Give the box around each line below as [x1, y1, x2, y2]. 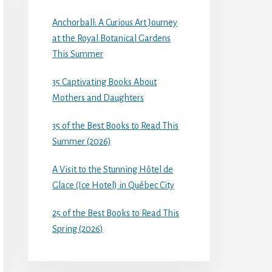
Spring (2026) [52, 223, 103, 234]
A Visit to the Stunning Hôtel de [52, 164, 173, 174]
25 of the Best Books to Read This [52, 208, 179, 218]
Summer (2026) [52, 136, 111, 146]
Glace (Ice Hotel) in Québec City [52, 180, 174, 190]
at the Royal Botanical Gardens [52, 33, 171, 43]
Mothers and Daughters [52, 92, 144, 103]
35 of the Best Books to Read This [52, 120, 178, 131]
